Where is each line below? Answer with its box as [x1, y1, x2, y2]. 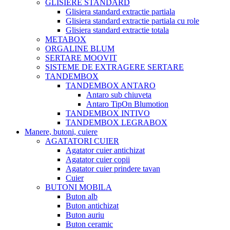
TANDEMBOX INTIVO [66, 108, 150, 118]
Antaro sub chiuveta [86, 90, 151, 99]
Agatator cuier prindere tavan [66, 164, 160, 173]
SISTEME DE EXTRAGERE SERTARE [45, 62, 184, 71]
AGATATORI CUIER [45, 136, 119, 145]
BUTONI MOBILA [45, 182, 112, 191]
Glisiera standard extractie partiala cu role [66, 16, 199, 25]
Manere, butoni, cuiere [25, 127, 98, 136]
